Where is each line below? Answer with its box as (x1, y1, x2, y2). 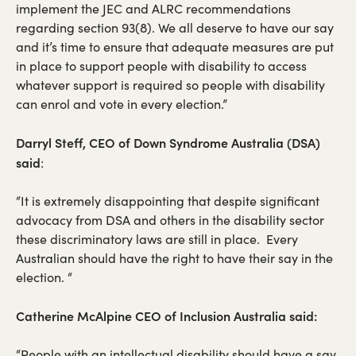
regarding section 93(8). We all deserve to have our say (16, 18, 334, 36)
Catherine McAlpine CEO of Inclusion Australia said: (16, 306, 317, 324)
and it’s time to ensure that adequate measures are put (16, 37, 334, 55)
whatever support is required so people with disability (16, 75, 325, 93)
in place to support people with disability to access (16, 56, 307, 74)
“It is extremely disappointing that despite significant (16, 192, 319, 209)
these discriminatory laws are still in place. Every (16, 230, 298, 247)
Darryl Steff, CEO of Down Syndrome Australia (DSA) (16, 133, 320, 151)
